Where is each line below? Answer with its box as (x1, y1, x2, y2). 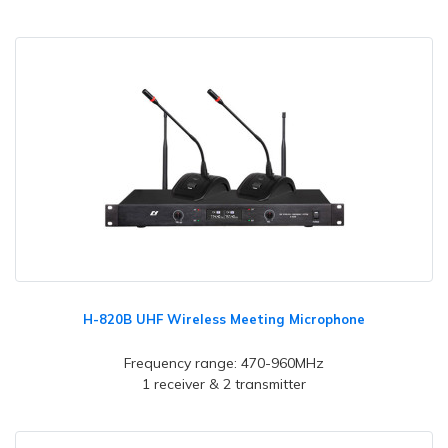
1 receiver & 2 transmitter (142, 375, 306, 393)
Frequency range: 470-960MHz (124, 354, 324, 372)
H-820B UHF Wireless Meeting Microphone (83, 311, 365, 327)
